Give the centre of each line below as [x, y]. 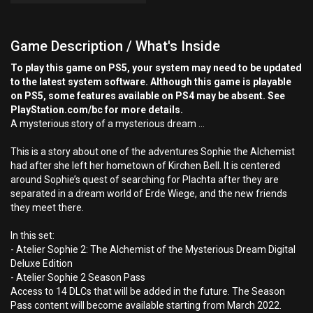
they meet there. [47, 208]
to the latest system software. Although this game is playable [151, 82]
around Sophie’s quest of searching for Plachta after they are [145, 180]
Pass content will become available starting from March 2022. [146, 305]
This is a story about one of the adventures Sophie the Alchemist [153, 152]
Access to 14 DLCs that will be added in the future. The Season [148, 291]
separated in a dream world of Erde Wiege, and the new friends [149, 194]
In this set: [32, 235]
